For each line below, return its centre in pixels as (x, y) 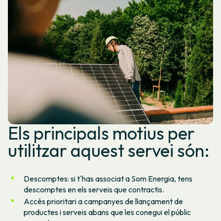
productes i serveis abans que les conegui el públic (107, 212)
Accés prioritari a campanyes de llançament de (103, 201)
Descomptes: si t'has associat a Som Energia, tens (108, 178)
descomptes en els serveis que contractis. (95, 189)
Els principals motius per (101, 133)
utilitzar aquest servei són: (109, 150)
